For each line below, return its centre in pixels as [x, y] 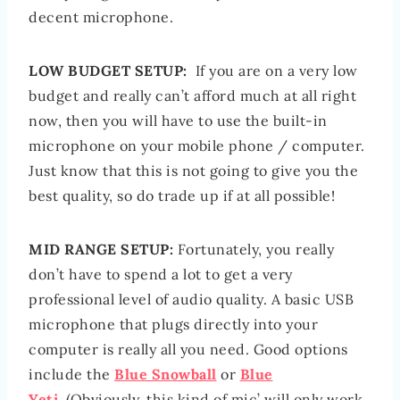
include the [71, 375]
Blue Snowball [166, 375]
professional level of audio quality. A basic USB [191, 300]
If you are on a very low [272, 71]
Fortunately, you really [254, 250]
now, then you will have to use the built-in [178, 121]
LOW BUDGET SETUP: [108, 71]
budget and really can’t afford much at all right [192, 96]
